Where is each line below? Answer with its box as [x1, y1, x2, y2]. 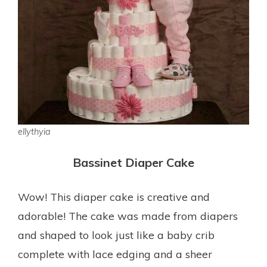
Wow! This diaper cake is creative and [18, 190, 210, 204]
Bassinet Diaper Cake [73, 154, 194, 170]
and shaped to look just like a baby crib [18, 228, 215, 242]
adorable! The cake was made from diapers [18, 209, 238, 223]
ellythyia [18, 126, 51, 137]
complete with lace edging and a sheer [18, 247, 212, 261]
